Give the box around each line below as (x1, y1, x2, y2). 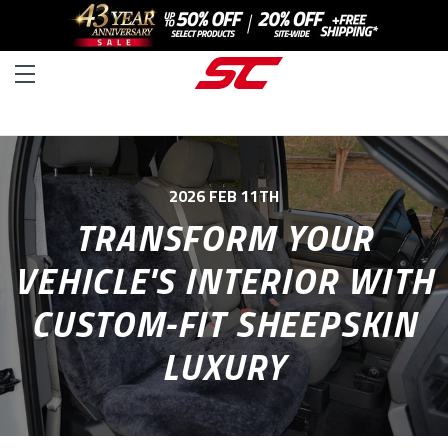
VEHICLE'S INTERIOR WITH (14, 253, 434, 308)
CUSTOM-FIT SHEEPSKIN (31, 296, 417, 351)
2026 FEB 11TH (169, 184, 279, 208)
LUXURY (162, 339, 286, 394)
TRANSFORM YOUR (75, 210, 373, 265)
